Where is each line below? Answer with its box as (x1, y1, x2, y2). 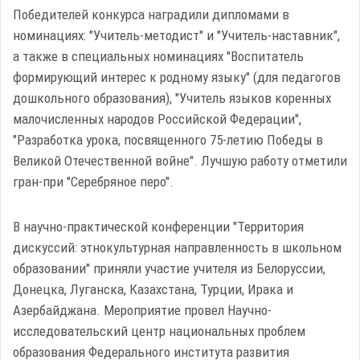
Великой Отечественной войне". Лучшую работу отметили (13, 152, 347, 169)
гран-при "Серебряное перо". (13, 173, 174, 190)
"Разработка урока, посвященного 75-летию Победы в (13, 131, 323, 148)
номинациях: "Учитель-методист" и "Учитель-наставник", (13, 27, 340, 43)
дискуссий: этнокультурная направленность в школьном (13, 239, 342, 256)
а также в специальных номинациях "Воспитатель (13, 47, 304, 64)
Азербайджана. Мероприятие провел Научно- (13, 301, 272, 318)
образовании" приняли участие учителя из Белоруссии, (13, 260, 325, 276)
